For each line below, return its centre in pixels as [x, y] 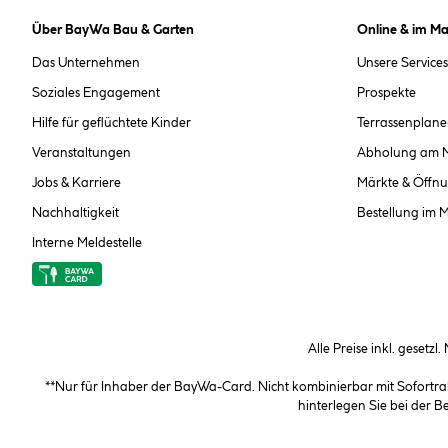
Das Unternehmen [86, 63]
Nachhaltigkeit [75, 213]
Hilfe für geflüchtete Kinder [111, 123]
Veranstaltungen [81, 153]
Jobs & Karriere [76, 183]
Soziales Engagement [96, 93]
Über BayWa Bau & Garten [113, 30]
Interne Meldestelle [87, 243]
